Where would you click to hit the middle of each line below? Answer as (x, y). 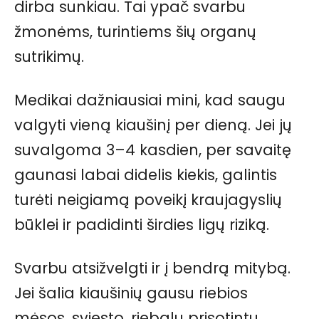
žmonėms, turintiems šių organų (135, 31)
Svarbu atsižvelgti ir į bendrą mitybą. (152, 268)
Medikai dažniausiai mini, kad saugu (150, 100)
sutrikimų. (49, 56)
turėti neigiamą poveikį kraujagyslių (148, 199)
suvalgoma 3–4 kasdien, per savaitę (153, 150)
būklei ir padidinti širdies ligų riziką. (142, 224)
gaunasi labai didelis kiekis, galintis (146, 174)
